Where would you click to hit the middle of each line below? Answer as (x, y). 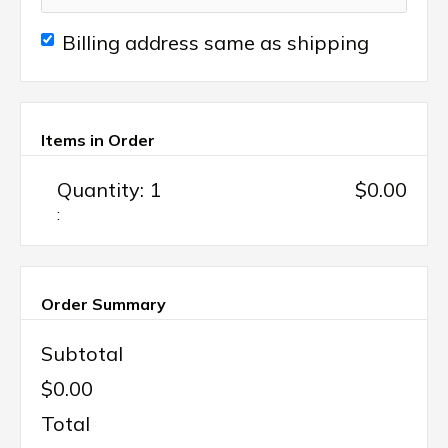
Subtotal (82, 353)
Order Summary (103, 304)
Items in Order (98, 140)
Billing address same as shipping (215, 42)
